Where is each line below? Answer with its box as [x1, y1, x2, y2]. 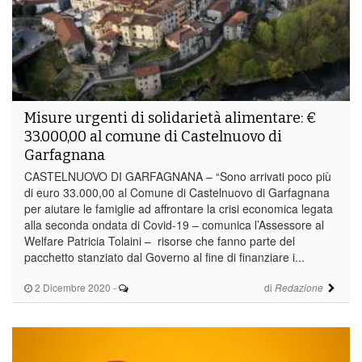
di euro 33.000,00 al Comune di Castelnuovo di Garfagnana [24, 183, 330, 200]
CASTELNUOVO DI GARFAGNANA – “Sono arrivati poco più [24, 167, 331, 184]
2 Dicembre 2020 [32, 280, 111, 294]
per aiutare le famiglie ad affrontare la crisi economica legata [24, 200, 333, 217]
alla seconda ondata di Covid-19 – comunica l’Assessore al [24, 216, 324, 233]
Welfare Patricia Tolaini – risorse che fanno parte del [24, 232, 295, 249]
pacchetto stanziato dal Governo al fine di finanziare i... [24, 248, 305, 265]
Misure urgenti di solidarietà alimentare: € [24, 108, 317, 127]
